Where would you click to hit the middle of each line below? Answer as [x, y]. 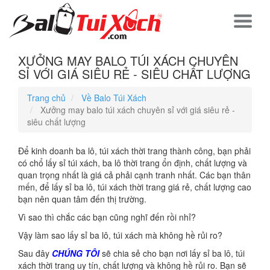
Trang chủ [46, 98]
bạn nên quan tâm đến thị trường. [82, 199]
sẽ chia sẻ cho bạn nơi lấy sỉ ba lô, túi [172, 253]
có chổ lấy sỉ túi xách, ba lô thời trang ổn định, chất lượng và [133, 163]
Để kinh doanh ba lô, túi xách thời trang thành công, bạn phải [134, 151]
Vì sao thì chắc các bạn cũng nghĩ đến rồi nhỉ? [107, 217]
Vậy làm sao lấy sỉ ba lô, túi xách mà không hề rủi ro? [120, 235]
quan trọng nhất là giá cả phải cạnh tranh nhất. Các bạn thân [134, 175]
